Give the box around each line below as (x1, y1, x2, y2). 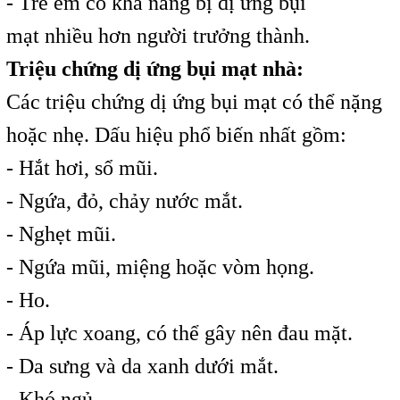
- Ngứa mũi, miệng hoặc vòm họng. (5, 255, 314, 279)
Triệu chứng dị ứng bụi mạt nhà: (5, 57, 304, 81)
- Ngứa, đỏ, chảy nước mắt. (5, 189, 243, 213)
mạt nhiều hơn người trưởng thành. (5, 24, 310, 48)
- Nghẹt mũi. (5, 222, 116, 246)
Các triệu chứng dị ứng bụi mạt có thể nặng (5, 90, 382, 114)
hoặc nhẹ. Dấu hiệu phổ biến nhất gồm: (5, 123, 346, 147)
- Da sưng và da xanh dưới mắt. (5, 354, 279, 379)
